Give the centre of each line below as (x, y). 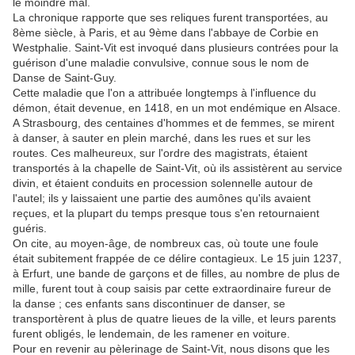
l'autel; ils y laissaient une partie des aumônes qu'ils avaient (162, 198)
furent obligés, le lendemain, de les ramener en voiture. (151, 333)
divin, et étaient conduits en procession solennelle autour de (163, 183)
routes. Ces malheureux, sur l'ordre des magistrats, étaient (160, 153)
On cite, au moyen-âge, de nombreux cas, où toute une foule (166, 243)
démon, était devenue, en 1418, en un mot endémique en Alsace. (177, 107)
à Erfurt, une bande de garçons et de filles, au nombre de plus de (176, 273)
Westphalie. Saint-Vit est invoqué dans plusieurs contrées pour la (176, 47)
